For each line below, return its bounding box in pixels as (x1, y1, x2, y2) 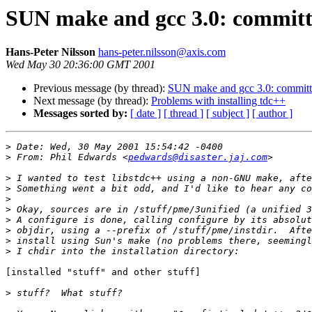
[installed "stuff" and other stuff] (6, 267, 201, 278)
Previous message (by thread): (33, 82, 168, 95)
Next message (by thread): (33, 95, 151, 107)
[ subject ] (206, 107, 249, 120)
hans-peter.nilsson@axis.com (98, 46, 226, 58)
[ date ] (130, 107, 161, 120)
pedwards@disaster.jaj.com (128, 152, 267, 163)
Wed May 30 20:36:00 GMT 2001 (6, 58, 155, 71)
